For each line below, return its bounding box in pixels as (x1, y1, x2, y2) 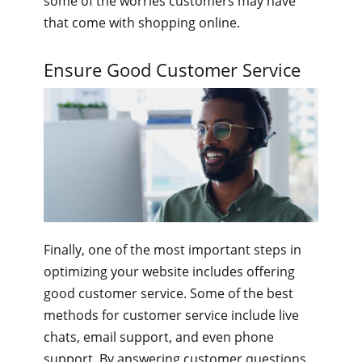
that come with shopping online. (44, 14, 240, 32)
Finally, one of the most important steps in (44, 241, 301, 259)
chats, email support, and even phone (44, 328, 274, 347)
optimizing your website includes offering (44, 263, 295, 281)
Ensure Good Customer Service (44, 57, 301, 82)
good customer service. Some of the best (44, 284, 293, 303)
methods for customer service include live (44, 306, 299, 325)
